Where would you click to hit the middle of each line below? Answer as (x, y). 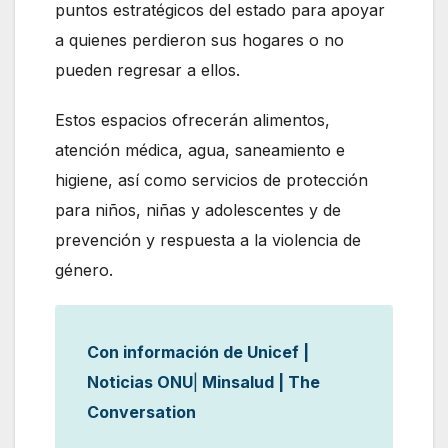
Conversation (141, 412)
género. (84, 270)
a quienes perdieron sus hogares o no (199, 40)
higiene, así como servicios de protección (211, 180)
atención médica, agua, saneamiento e (200, 150)
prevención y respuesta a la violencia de (208, 240)
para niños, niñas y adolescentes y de (198, 210)
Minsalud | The (259, 382)
